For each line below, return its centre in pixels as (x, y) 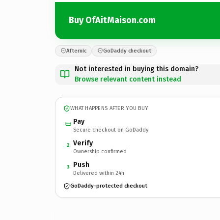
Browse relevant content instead (128, 79)
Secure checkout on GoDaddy (111, 130)
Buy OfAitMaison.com (112, 20)
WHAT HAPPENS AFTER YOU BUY (109, 108)
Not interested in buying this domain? (137, 69)
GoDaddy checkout (127, 51)
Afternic (76, 51)
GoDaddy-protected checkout (109, 186)
